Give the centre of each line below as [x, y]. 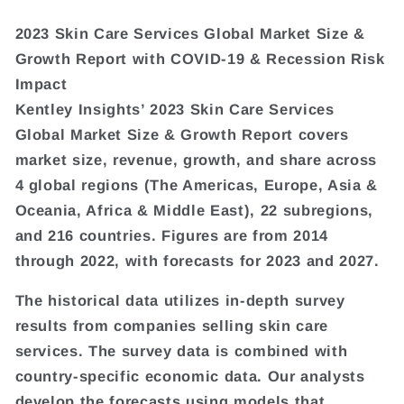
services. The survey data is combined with [181, 351]
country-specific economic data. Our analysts [190, 376]
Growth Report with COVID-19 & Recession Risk [200, 58]
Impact [41, 83]
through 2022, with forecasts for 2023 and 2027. [197, 260]
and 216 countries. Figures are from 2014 [171, 235]
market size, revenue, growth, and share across [196, 159]
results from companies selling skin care [171, 326]
